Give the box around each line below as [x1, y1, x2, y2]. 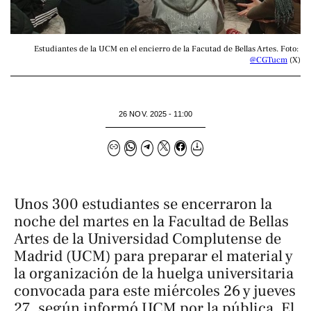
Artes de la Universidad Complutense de [14, 229, 281, 249]
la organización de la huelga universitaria [14, 264, 294, 284]
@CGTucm [250, 54, 287, 65]
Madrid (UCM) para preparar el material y [14, 246, 293, 267]
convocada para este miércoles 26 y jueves [14, 281, 296, 301]
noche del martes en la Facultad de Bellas [14, 212, 289, 232]
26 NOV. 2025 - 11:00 [119, 109, 192, 118]
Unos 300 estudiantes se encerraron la [14, 194, 272, 215]
